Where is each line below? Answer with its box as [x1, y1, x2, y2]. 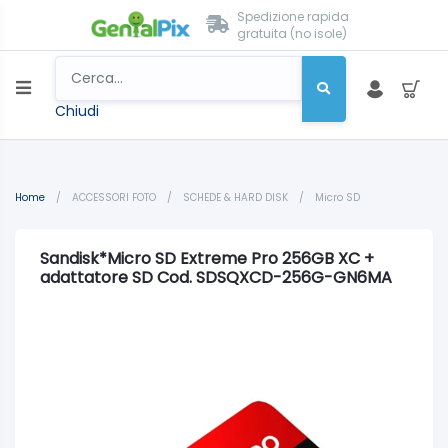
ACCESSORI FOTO [72, 190, 159, 205]
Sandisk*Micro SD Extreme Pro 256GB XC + [40, 247, 374, 270]
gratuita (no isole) [236, 25, 347, 42]
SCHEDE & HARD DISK [183, 190, 291, 205]
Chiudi [54, 100, 99, 121]
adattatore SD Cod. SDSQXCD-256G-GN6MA [40, 266, 392, 289]
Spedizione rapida [236, 8, 349, 25]
